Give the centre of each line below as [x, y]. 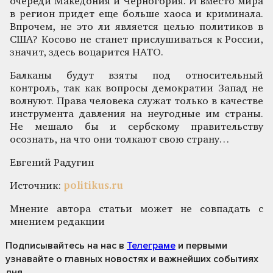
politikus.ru [93, 186]
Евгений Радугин [52, 163]
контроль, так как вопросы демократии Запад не [136, 88]
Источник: [37, 186]
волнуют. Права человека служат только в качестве [136, 101]
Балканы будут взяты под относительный [136, 76]
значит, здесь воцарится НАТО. [87, 52]
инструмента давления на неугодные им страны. [136, 114]
